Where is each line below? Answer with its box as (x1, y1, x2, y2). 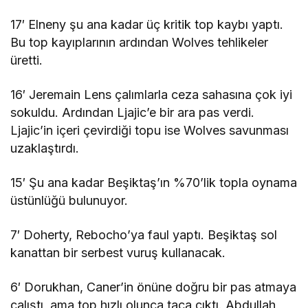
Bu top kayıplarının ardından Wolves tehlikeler (10, 34, 269, 49)
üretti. (10, 52, 43, 67)
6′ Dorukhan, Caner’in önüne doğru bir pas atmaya (10, 279, 297, 294)
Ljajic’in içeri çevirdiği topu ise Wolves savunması (10, 122, 289, 137)
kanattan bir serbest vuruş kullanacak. (10, 245, 226, 260)
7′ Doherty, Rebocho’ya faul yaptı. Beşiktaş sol (10, 227, 278, 242)
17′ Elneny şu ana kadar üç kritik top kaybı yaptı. (10, 16, 284, 32)
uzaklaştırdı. (10, 140, 79, 155)
